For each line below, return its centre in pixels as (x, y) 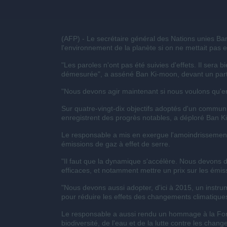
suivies (158, 65)
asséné (122, 74)
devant (192, 74)
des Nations (176, 39)
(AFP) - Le (79, 39)
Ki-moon (164, 74)
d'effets (182, 65)
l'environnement (87, 48)
